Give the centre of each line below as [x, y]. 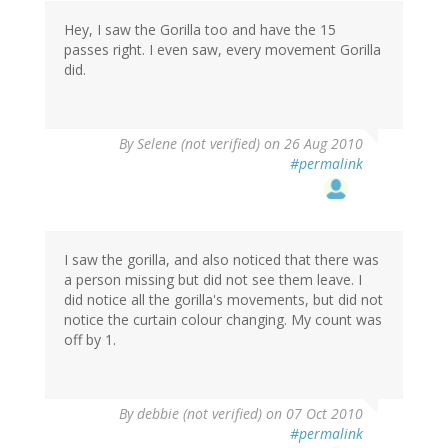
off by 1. [90, 339]
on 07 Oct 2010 [312, 413]
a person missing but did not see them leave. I [213, 279]
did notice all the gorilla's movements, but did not [223, 299]
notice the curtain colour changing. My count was [223, 319]
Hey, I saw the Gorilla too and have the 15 [200, 29]
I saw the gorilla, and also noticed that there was [221, 259]
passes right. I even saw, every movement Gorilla [222, 49]
